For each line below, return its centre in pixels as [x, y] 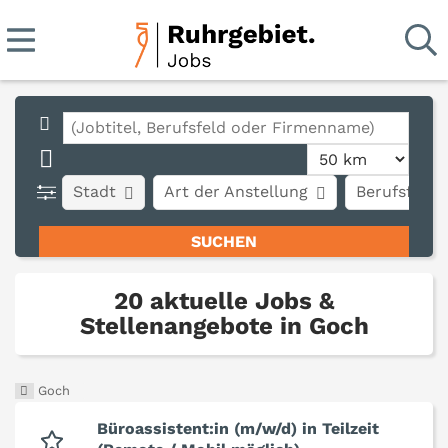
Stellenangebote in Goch [224, 326]
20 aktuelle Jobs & [224, 301]
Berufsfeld [396, 191]
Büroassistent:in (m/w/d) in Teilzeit [238, 429]
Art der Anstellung [236, 191]
